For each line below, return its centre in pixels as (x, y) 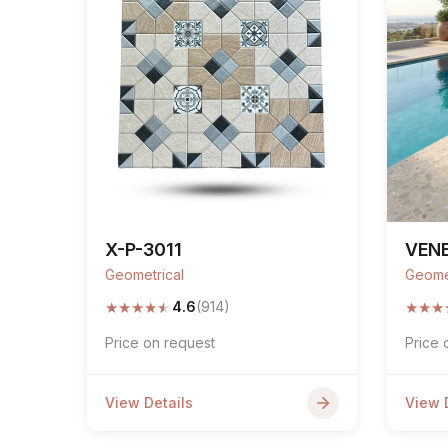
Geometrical (144, 274)
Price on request (160, 342)
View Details (149, 402)
